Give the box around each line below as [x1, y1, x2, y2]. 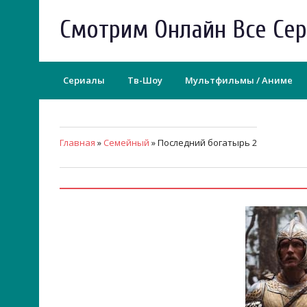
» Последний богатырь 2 [149, 136, 257, 149]
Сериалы [63, 74, 105, 86]
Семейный [103, 136, 149, 149]
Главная [60, 136, 95, 149]
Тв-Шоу [127, 74, 162, 86]
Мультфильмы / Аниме [185, 74, 293, 86]
